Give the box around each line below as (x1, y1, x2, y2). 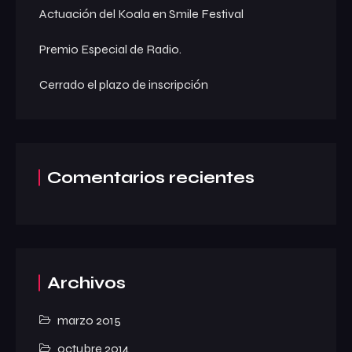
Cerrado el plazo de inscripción (39, 76, 208, 92)
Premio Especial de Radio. (39, 41, 181, 57)
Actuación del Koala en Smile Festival (39, 5, 244, 21)
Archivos (47, 272, 126, 293)
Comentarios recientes (47, 167, 255, 188)
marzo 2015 (57, 312, 122, 328)
